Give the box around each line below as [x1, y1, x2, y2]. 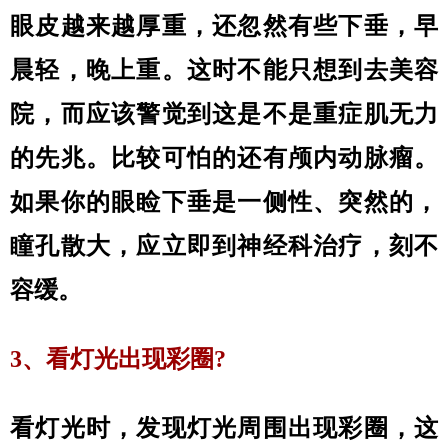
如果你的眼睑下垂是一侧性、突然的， [10, 189, 438, 215]
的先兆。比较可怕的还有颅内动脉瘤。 [10, 145, 438, 171]
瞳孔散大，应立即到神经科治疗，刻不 [10, 233, 438, 259]
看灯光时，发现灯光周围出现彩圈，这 [10, 415, 438, 441]
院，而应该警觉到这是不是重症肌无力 [10, 101, 438, 127]
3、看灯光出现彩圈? [10, 346, 226, 372]
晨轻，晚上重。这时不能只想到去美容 [10, 57, 438, 83]
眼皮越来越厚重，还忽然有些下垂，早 [10, 13, 438, 39]
